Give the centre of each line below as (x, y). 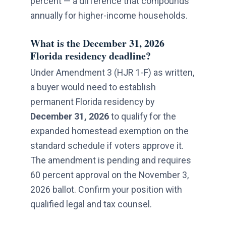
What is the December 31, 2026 (97, 43)
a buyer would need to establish (93, 87)
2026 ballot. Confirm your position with (106, 190)
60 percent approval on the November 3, (109, 175)
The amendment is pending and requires (111, 160)
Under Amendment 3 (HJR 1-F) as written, (112, 73)
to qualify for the (143, 117)
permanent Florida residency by (92, 102)
